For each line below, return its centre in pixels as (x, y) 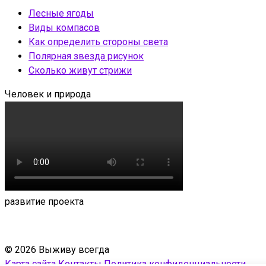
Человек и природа (48, 94)
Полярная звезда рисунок (86, 56)
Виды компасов (64, 27)
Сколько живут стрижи (80, 70)
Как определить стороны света (98, 42)
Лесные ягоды (61, 13)
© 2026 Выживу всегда (57, 249)
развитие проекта (44, 201)
